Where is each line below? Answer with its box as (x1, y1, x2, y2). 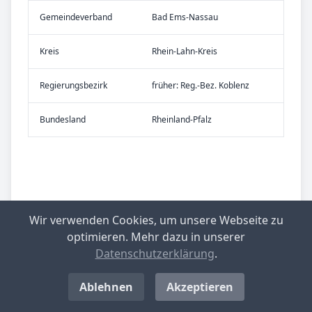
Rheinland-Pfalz (152, 113, 212, 125)
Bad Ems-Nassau (152, 10, 218, 23)
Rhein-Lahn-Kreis (152, 45, 217, 57)
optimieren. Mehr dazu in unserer (67, 229, 245, 244)
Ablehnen (79, 279, 133, 295)
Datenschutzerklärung (95, 246, 214, 261)
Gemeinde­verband (40, 10, 112, 23)
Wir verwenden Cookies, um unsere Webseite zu (29, 212, 283, 228)
